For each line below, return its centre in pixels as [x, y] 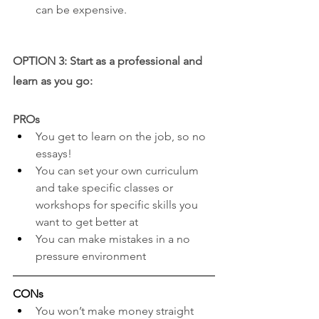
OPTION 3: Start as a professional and [109, 61]
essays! [54, 154]
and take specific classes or [106, 188]
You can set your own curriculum [119, 171]
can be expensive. [81, 9]
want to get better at [87, 222]
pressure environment [91, 256]
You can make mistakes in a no [114, 239]
